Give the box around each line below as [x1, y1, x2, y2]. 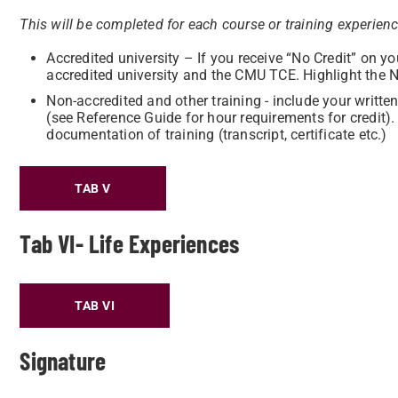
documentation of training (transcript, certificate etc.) [46, 126, 387, 143]
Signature [20, 346, 107, 376]
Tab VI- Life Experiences [20, 228, 240, 259]
